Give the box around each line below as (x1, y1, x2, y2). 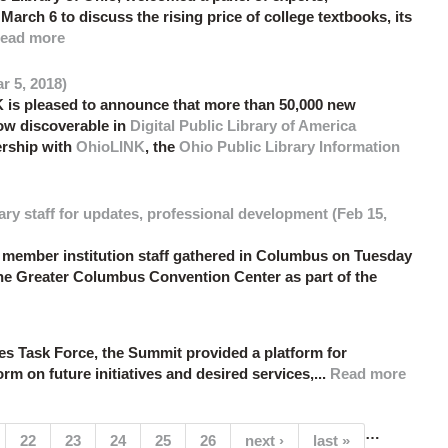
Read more (330, 365, 406, 383)
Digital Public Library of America (130, 117, 356, 135)
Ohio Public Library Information (179, 138, 400, 156)
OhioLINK (76, 138, 145, 156)
